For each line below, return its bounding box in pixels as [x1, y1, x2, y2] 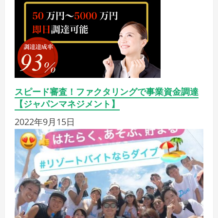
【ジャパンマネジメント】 [15, 97, 120, 110]
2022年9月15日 [15, 116, 75, 128]
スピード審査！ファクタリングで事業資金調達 [15, 85, 199, 98]
